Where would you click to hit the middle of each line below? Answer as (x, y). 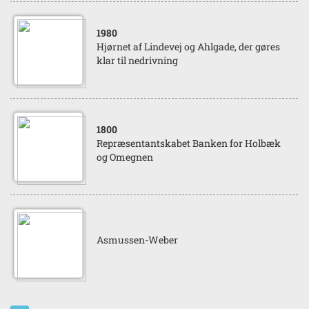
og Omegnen (125, 157)
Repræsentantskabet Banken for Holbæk (189, 143)
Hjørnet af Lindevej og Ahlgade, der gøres (188, 47)
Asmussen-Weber (137, 240)
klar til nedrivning (137, 60)
